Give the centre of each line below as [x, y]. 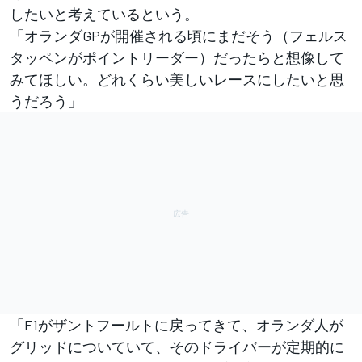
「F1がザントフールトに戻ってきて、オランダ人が [177, 324]
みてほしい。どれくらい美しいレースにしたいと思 [177, 79]
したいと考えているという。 [104, 13]
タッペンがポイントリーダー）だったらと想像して [177, 57]
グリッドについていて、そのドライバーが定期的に [177, 346]
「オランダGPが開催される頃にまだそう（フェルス [179, 35]
